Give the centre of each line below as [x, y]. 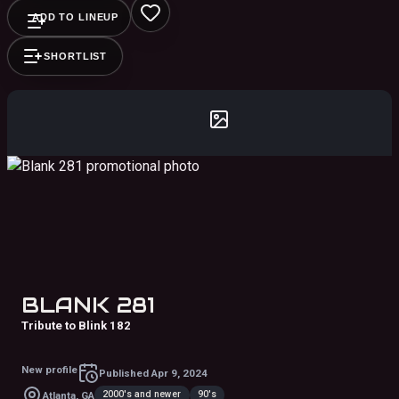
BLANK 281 [88, 305]
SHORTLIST [76, 56]
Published [125, 373]
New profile [49, 370]
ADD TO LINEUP [75, 16]
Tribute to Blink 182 [76, 325]
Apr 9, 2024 [179, 373]
